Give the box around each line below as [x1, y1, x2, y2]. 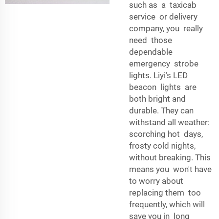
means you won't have [129, 164, 214, 174]
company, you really [129, 23, 203, 33]
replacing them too [129, 187, 201, 197]
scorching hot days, [129, 129, 205, 139]
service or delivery [129, 11, 197, 22]
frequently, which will [129, 199, 205, 209]
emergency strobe [129, 58, 198, 68]
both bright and [129, 93, 186, 104]
